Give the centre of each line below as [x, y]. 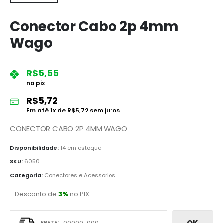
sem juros [104, 110]
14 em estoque [81, 148]
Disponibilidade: [35, 148]
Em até [38, 110]
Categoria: [27, 175]
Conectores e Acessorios [80, 175]
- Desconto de [34, 194]
